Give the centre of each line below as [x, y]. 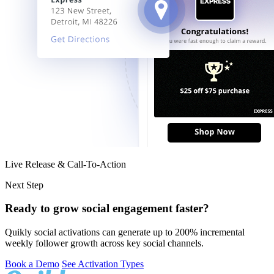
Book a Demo [32, 264]
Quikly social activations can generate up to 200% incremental [125, 232]
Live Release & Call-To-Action [65, 164]
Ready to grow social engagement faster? [107, 209]
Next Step [24, 185]
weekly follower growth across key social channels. [104, 243]
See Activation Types [103, 264]
